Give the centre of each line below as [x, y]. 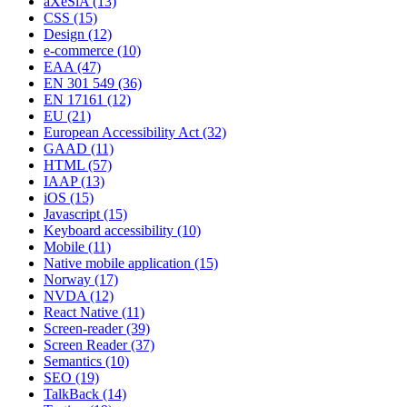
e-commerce [79, 51]
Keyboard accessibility [109, 231]
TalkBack [71, 394]
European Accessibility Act [121, 133]
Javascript [72, 214]
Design [64, 35]
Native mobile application [117, 263]
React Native [81, 313]
